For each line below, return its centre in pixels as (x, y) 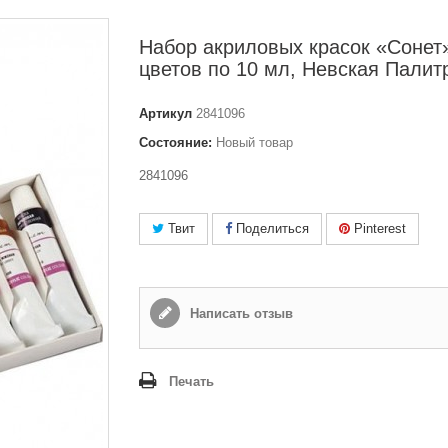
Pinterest (378, 228)
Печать (191, 381)
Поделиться (270, 228)
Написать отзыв (239, 313)
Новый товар (254, 142)
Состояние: (175, 142)
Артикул (165, 113)
